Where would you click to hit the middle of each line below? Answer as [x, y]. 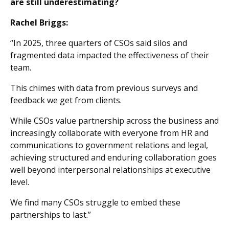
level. [20, 182]
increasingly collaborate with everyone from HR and [109, 133]
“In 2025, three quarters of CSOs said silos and [99, 43]
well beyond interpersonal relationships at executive [110, 169]
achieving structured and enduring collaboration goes [113, 157]
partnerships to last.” [51, 214]
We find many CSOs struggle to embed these [95, 202]
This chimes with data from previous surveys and [104, 88]
